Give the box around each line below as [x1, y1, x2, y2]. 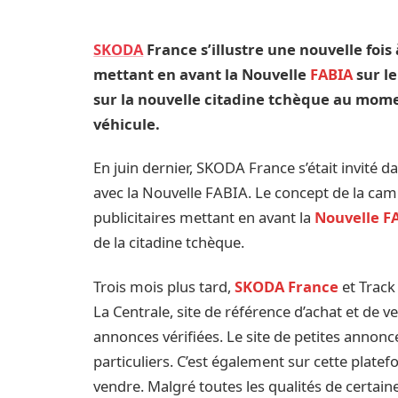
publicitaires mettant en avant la [93, 207, 315, 228]
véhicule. [93, 113, 161, 134]
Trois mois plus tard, [93, 275, 235, 297]
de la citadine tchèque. [93, 232, 245, 253]
